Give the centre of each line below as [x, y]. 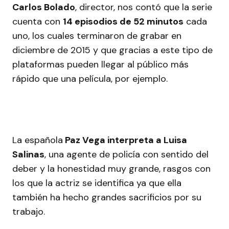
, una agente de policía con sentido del [127, 154]
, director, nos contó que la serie [144, 7]
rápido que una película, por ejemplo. [91, 79]
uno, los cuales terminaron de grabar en [97, 36]
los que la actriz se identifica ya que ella [97, 183]
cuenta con [38, 21]
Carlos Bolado [44, 7]
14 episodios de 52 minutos [123, 21]
